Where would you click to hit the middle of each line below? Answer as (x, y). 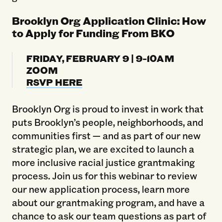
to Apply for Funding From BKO (93, 33)
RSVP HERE (54, 82)
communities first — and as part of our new (106, 135)
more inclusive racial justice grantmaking (103, 162)
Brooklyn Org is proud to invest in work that (108, 108)
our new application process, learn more (101, 189)
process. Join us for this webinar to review (104, 175)
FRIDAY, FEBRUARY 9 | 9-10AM (100, 58)
